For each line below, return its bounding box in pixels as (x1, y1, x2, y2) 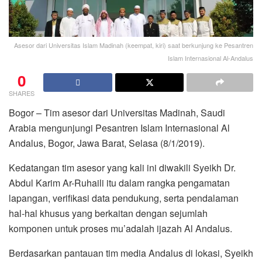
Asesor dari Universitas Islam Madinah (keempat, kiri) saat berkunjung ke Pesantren (14, 40, 253, 50)
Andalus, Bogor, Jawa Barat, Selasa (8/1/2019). (9, 136, 205, 150)
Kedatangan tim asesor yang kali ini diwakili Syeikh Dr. (9, 160, 236, 174)
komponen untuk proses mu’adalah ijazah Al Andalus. (9, 221, 232, 235)
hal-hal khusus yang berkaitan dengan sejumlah (9, 206, 208, 220)
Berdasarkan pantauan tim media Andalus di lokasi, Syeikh (9, 246, 253, 260)
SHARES (9, 88, 35, 98)
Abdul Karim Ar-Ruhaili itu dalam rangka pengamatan (9, 175, 230, 189)
